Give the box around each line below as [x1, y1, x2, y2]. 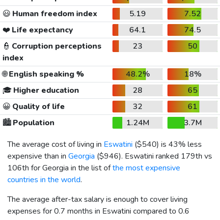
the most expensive [112, 162, 180, 173]
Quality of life [10, 101, 65, 112]
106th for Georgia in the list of [7, 162, 112, 173]
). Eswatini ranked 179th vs [119, 150, 212, 162]
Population [11, 117, 55, 128]
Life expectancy [10, 24, 73, 35]
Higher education [11, 84, 79, 96]
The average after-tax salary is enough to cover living [7, 193, 188, 205]
